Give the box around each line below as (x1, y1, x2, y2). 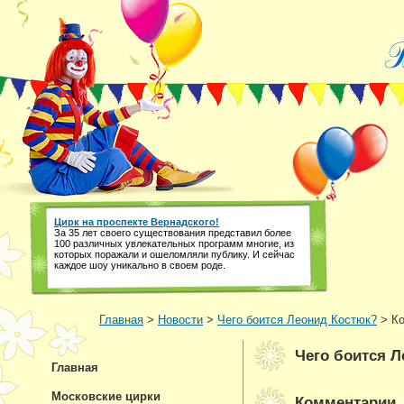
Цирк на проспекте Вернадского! (54, 216, 219, 227)
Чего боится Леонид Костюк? (217, 313, 377, 326)
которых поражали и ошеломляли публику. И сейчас (54, 249, 295, 260)
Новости (158, 313, 203, 326)
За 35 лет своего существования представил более (54, 227, 291, 238)
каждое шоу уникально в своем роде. (54, 260, 225, 271)
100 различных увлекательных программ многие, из (54, 238, 294, 249)
